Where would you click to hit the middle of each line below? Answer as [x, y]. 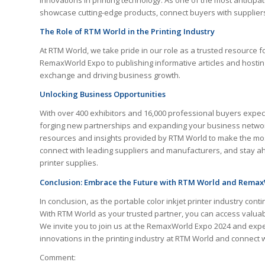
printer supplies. [69, 163]
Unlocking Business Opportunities [103, 94]
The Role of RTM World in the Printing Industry [127, 32]
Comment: [58, 257]
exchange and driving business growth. [110, 75]
